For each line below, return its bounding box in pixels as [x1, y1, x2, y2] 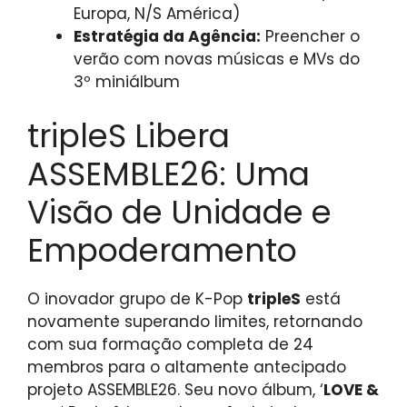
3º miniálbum [74, 71, 180, 94]
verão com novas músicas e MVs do [74, 48, 360, 71]
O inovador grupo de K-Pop [27, 287, 247, 310]
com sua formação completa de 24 [27, 333, 313, 355]
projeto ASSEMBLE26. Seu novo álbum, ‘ [27, 378, 323, 401]
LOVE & [323, 378, 379, 401]
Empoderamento [27, 227, 297, 273]
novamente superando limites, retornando [27, 310, 362, 333]
